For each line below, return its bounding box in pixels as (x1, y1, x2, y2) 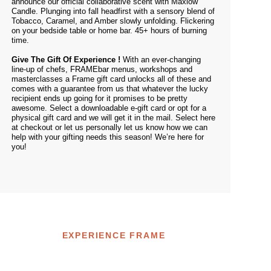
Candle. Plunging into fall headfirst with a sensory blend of (11, 7, 215, 16)
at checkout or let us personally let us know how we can (11, 123, 207, 132)
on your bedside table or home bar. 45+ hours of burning (11, 26, 207, 35)
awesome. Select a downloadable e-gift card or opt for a (11, 103, 206, 113)
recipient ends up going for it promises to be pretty (11, 94, 188, 103)
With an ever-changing (120, 55, 201, 64)
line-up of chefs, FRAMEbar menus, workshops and (11, 65, 192, 74)
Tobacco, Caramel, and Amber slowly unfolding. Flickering (11, 16, 214, 25)
